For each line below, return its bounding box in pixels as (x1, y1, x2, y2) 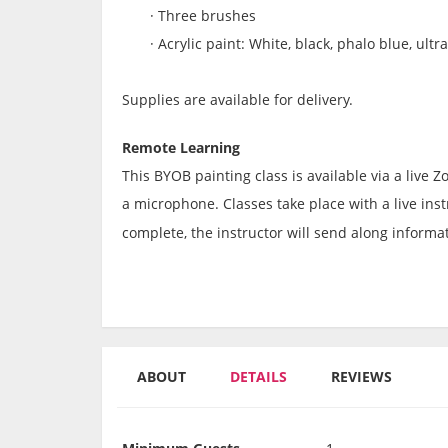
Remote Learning (122, 138, 240, 158)
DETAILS (230, 367, 287, 387)
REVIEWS (331, 367, 392, 387)
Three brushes (158, 6, 256, 26)
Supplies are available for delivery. (122, 90, 365, 110)
